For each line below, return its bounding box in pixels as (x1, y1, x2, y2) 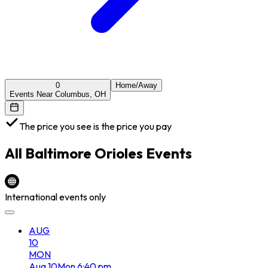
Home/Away (115, 80, 157, 90)
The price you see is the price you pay (19, 120, 172, 132)
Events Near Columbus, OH (10, 89, 106, 99)
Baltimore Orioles (25, 144, 143, 162)
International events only (5, 190, 106, 203)
